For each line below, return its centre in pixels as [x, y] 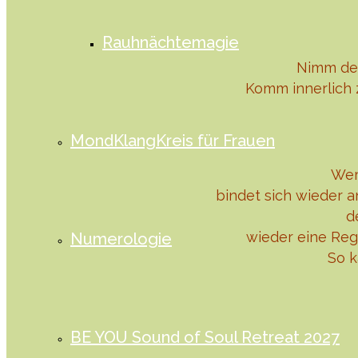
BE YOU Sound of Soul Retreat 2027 [205, 337]
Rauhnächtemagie [171, 42]
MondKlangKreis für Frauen [173, 141]
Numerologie [121, 239]
